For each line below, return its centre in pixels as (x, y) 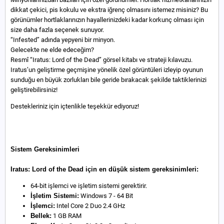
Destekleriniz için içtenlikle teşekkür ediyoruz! (75, 106)
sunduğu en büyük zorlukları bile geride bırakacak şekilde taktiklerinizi (108, 79)
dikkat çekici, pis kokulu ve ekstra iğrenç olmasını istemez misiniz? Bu (109, 9)
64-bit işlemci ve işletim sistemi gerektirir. (89, 185)
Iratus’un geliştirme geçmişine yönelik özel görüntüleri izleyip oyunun (107, 69)
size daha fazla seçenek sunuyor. (57, 29)
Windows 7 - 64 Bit (106, 195)
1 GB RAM (66, 215)
